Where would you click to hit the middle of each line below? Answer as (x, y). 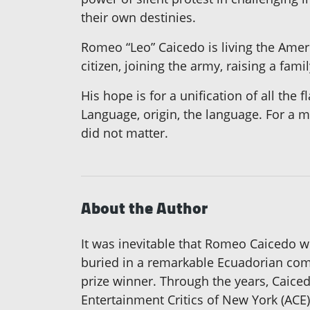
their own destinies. (138, 17)
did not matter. (125, 133)
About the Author (144, 208)
